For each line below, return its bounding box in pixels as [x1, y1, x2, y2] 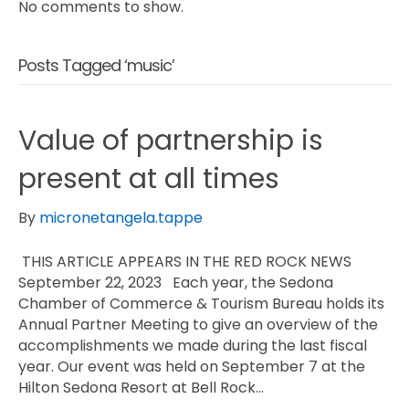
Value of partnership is [18, 121, 323, 161]
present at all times [18, 160, 279, 199]
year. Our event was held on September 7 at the [18, 356, 365, 378]
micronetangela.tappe [39, 207, 203, 229]
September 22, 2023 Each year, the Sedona [18, 272, 333, 294]
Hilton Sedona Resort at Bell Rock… [18, 377, 264, 399]
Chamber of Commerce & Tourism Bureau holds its [18, 293, 384, 315]
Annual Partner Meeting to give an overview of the [18, 314, 378, 336]
